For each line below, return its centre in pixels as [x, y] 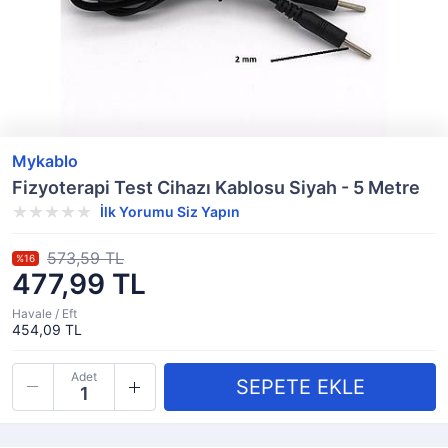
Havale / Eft [44, 313]
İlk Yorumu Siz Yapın [170, 211]
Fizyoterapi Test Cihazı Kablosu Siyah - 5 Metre [216, 187]
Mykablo [45, 161]
